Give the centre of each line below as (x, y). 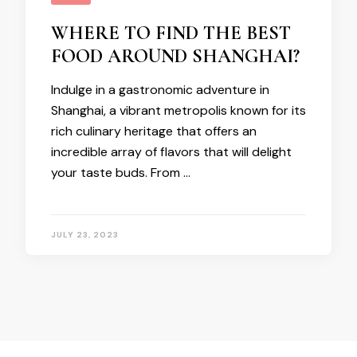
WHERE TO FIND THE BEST (171, 33)
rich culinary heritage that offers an (154, 131)
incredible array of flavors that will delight (171, 152)
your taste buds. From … (121, 173)
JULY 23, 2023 (85, 235)
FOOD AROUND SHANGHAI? (175, 56)
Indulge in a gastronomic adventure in (160, 90)
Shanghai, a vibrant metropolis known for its (178, 110)
